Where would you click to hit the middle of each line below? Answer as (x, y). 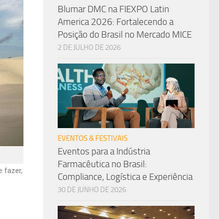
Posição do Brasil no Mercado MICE (125, 35)
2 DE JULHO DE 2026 (89, 48)
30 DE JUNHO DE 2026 (92, 190)
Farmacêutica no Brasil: (102, 164)
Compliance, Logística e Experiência (125, 177)
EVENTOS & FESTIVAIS (93, 139)
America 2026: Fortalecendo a (116, 22)
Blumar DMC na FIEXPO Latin (113, 9)
